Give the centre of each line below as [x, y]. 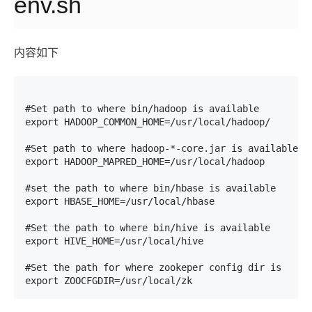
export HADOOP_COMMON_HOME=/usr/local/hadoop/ [148, 122]
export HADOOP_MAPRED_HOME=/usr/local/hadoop [145, 162]
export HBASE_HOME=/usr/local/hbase [120, 201]
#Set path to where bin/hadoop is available [142, 109]
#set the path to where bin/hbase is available [150, 188]
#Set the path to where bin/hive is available [148, 228]
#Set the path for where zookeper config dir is [153, 267]
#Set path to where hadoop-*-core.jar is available [162, 148]
